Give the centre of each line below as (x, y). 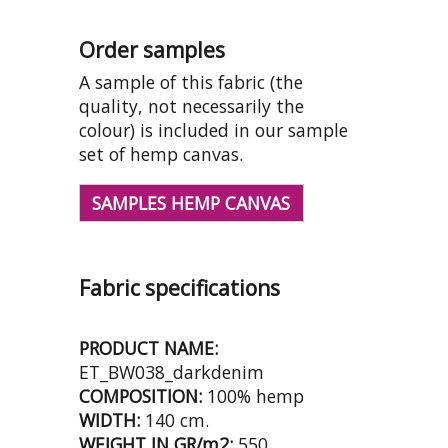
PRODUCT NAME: (148, 347)
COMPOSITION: (140, 395)
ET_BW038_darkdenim (171, 371)
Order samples (152, 50)
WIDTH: (109, 419)
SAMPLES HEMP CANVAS (191, 202)
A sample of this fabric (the (191, 82)
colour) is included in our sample (213, 130)
